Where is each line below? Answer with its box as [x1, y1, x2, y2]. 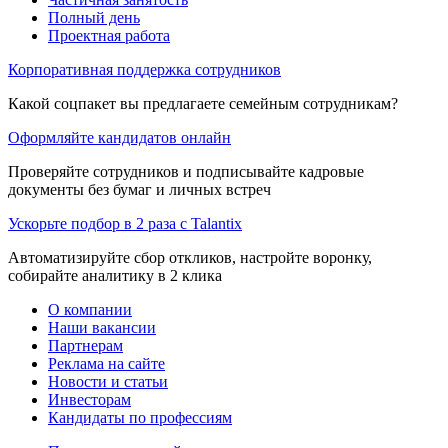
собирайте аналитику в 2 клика [8, 266, 222, 284]
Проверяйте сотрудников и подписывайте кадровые [8, 162, 364, 180]
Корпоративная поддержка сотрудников [8, 60, 281, 78]
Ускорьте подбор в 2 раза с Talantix [8, 214, 242, 232]
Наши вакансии [48, 318, 156, 336]
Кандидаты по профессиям [48, 408, 232, 426]
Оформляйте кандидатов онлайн [8, 128, 231, 146]
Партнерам [48, 336, 123, 354]
